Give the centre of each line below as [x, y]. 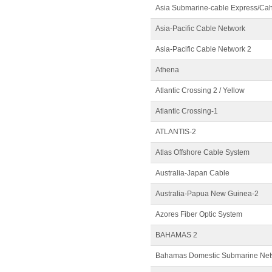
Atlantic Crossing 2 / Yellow [200, 90]
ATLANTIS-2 [176, 132]
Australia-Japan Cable [192, 173]
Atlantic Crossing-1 [187, 111]
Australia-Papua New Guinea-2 [207, 194]
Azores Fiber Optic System [199, 214]
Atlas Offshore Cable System [202, 152]
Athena [167, 70]
